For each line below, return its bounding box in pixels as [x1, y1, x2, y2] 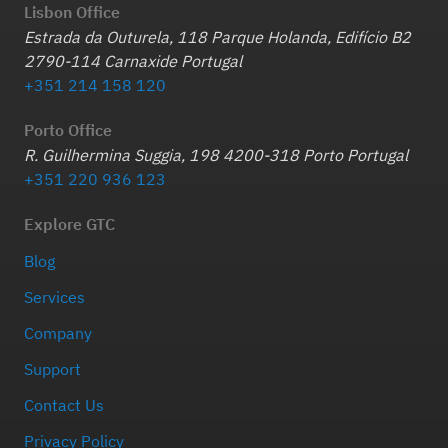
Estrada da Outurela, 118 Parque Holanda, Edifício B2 [24, 26, 411, 47]
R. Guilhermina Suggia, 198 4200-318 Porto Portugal [24, 144, 408, 165]
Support [24, 358, 81, 379]
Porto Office [24, 119, 112, 140]
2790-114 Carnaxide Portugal [24, 50, 242, 71]
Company [24, 322, 92, 343]
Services [24, 286, 85, 307]
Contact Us [24, 394, 104, 415]
